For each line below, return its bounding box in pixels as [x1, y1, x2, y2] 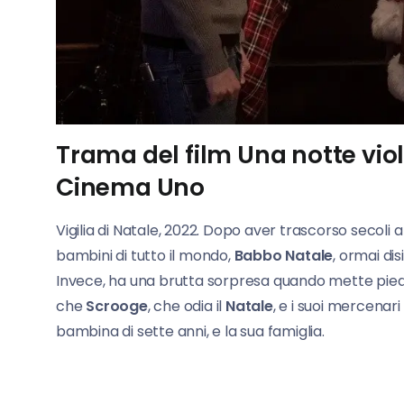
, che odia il [147, 296, 226, 317]
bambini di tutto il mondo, [56, 245, 234, 267]
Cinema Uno [56, 170, 206, 205]
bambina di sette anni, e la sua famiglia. [56, 321, 325, 343]
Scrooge [86, 296, 148, 317]
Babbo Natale [234, 245, 334, 267]
